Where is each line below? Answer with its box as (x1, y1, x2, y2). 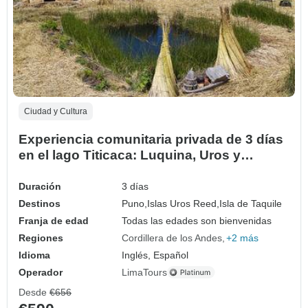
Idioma (19, 249, 50, 261)
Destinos (19, 197, 60, 209)
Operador (19, 266, 63, 278)
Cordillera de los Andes (122, 232, 223, 243)
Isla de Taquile (219, 197, 283, 209)
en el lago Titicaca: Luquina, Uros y (19, 147, 241, 162)
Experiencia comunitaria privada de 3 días (19, 131, 283, 146)
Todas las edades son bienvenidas (122, 214, 272, 226)
